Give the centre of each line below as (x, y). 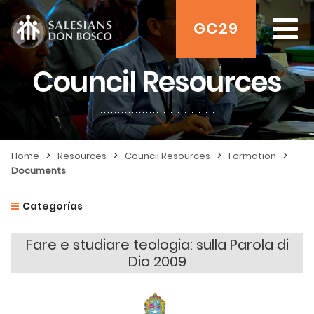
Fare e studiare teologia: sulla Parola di (157, 245)
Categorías (53, 206)
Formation (252, 156)
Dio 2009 (157, 261)
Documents (39, 171)
